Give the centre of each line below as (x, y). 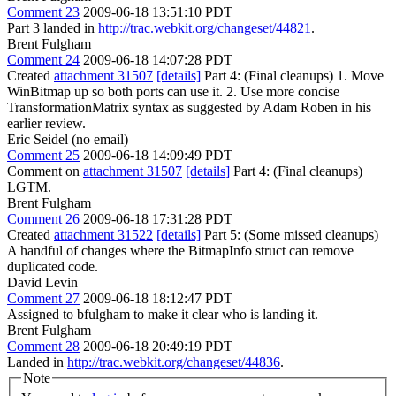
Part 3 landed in (53, 27)
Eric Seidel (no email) (68, 139)
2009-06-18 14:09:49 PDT (158, 155)
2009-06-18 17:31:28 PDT (158, 218)
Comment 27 (43, 298)
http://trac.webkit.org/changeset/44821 (205, 27)
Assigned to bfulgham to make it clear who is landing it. (163, 314)
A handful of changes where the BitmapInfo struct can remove (180, 250)
